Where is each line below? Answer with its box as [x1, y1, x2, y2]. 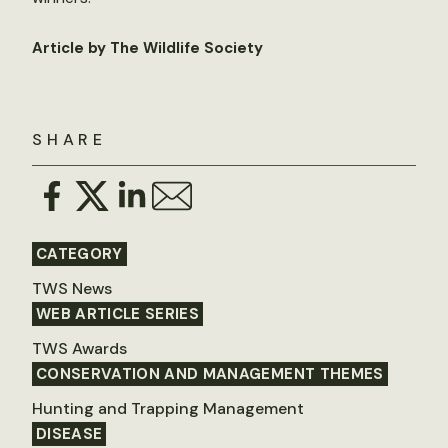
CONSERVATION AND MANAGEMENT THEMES [36, 363, 384, 384]
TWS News [32, 277, 112, 299]
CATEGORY [36, 243, 123, 264]
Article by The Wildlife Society [32, 37, 263, 58]
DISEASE [36, 423, 103, 444]
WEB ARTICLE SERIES [36, 303, 200, 324]
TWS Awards [32, 337, 127, 359]
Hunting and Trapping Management [32, 397, 304, 419]
